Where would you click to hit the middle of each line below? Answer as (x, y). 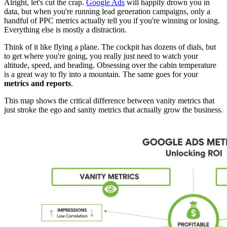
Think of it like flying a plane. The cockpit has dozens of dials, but (110, 47)
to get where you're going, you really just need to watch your (101, 56)
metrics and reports (37, 83)
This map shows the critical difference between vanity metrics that (109, 100)
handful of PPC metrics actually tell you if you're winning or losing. (112, 20)
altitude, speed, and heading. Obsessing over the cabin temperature (110, 65)
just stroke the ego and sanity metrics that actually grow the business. (113, 109)
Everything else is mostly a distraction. (65, 29)
